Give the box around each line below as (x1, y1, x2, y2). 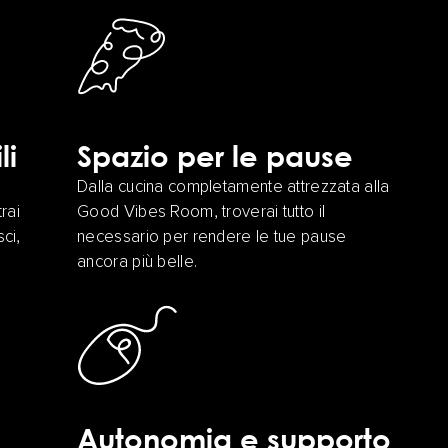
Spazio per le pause (77, 138, 354, 174)
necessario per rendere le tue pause (77, 229, 347, 247)
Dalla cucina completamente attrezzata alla (77, 179, 390, 197)
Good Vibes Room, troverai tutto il (77, 204, 326, 222)
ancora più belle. (77, 254, 198, 272)
